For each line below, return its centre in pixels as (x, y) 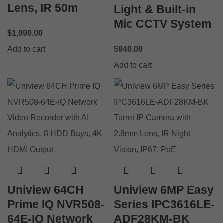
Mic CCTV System (163, 24)
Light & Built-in (155, 9)
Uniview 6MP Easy (164, 189)
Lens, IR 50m (43, 8)
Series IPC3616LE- (164, 204)
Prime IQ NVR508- (56, 204)
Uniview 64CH (46, 189)
